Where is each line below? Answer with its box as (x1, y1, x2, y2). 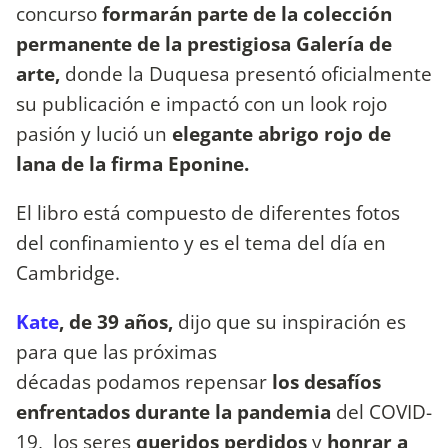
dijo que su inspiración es (178, 308, 406, 336)
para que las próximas (16, 338, 217, 366)
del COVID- (331, 398, 432, 426)
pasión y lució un (16, 119, 167, 147)
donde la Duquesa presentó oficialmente (65, 59, 432, 87)
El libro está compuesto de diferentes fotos (16, 199, 400, 227)
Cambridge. (16, 259, 120, 287)
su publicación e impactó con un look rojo (16, 89, 387, 117)
